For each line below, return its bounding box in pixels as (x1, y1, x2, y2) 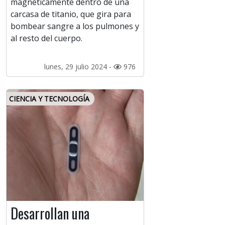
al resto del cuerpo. (11, 33, 82, 44)
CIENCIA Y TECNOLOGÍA (9, 94, 89, 104)
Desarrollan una (11, 203, 89, 224)
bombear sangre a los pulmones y (11, 21, 139, 32)
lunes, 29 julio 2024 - (44, 62, 114, 72)
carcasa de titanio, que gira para (11, 9, 131, 20)
